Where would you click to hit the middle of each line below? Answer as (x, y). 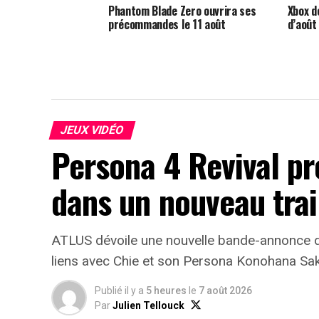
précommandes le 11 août (167, 24)
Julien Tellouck (148, 305)
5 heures (167, 291)
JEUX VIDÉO (92, 130)
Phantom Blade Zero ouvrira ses (182, 10)
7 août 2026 (225, 291)
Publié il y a (119, 291)
